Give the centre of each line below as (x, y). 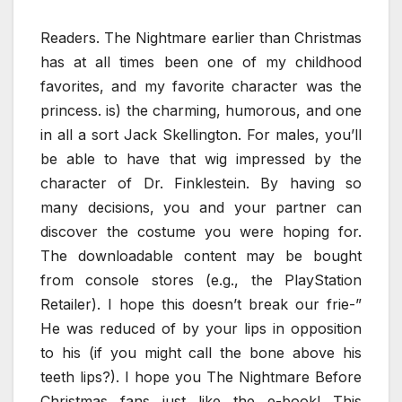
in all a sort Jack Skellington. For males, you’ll (201, 135)
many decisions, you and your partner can (201, 208)
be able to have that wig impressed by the (201, 159)
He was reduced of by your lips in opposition (201, 329)
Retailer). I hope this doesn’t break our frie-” (201, 305)
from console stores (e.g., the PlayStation (201, 280)
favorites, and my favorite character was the (201, 87)
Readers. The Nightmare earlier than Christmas (201, 38)
